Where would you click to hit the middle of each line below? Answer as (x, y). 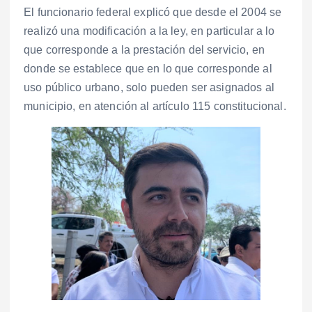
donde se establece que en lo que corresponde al (148, 69)
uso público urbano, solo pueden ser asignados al (149, 88)
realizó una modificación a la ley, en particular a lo (149, 31)
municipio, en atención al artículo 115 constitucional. (155, 107)
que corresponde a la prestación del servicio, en (144, 50)
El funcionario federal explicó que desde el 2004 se (153, 13)
